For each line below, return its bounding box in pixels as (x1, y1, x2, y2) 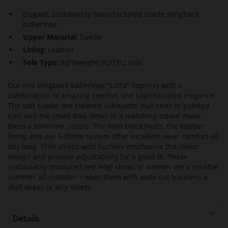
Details (13, 213, 39, 224)
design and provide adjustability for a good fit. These (8, 152, 188, 162)
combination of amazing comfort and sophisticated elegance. (8, 91, 216, 101)
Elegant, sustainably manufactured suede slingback (23, 9, 199, 19)
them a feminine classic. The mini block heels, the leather (8, 121, 204, 131)
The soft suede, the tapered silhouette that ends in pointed (8, 101, 210, 111)
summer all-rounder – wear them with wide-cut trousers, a (8, 172, 208, 182)
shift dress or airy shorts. (8, 182, 93, 192)
